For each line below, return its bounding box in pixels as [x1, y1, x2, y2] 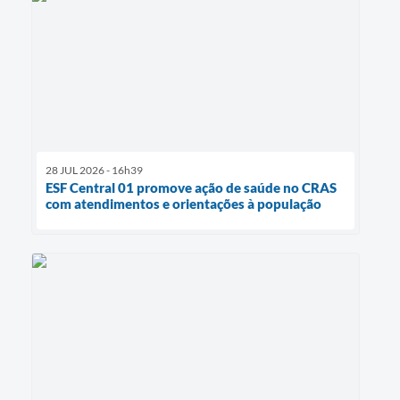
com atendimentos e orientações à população [46, 195, 321, 212]
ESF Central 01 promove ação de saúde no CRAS [46, 179, 337, 196]
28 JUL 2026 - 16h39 [46, 162, 143, 177]
